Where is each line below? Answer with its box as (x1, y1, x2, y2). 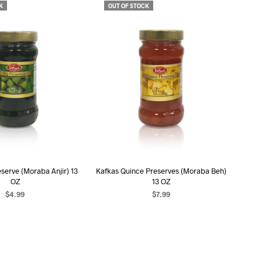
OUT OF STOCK (108, 2, 150, 10)
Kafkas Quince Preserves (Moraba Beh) (96, 166, 227, 175)
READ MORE (139, 205, 184, 215)
